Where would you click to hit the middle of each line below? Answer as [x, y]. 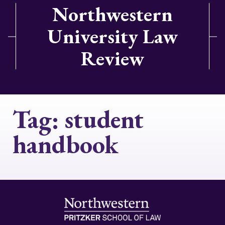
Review [113, 58]
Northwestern [113, 14]
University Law [113, 36]
